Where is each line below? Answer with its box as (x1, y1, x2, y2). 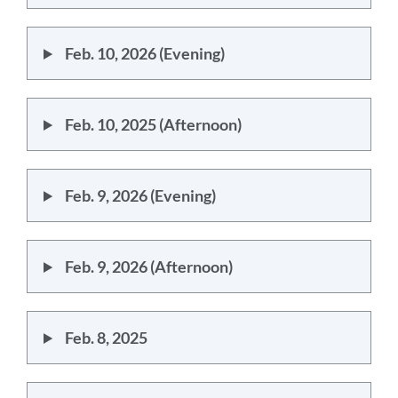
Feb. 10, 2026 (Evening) (64, 44, 225, 63)
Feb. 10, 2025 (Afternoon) (64, 115, 242, 134)
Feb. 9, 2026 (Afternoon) (64, 257, 233, 276)
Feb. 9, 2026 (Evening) (64, 186, 216, 205)
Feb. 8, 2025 (64, 328, 147, 347)
